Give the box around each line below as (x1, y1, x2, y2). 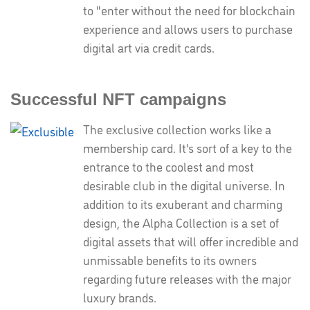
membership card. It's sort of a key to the (83, 139, 292, 156)
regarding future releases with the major (83, 270, 291, 286)
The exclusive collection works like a (83, 120, 271, 137)
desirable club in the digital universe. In (83, 176, 285, 193)
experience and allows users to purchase (83, 20, 293, 37)
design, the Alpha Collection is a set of (83, 214, 279, 230)
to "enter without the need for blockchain (83, 1, 295, 18)
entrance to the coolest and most (83, 158, 254, 174)
